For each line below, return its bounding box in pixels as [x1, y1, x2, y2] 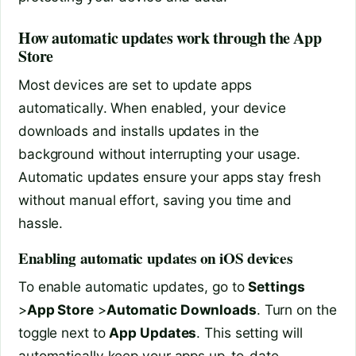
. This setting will [196, 324, 303, 342]
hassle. [18, 214, 64, 231]
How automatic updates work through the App [18, 25, 322, 49]
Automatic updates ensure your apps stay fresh [18, 168, 321, 185]
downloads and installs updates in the [18, 122, 260, 139]
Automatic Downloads [106, 301, 257, 319]
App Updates [109, 324, 197, 342]
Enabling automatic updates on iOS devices [18, 247, 292, 270]
